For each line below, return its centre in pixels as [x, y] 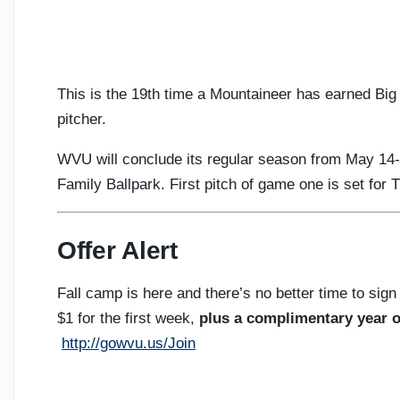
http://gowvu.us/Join [129, 344]
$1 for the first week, [128, 319]
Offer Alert [117, 251]
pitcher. [82, 120]
